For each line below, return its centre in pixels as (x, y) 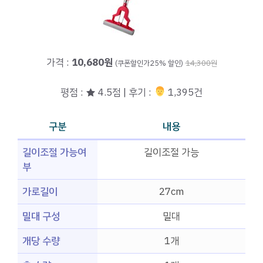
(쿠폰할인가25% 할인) (149, 63)
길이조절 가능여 (54, 153)
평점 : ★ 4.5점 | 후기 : (107, 92)
